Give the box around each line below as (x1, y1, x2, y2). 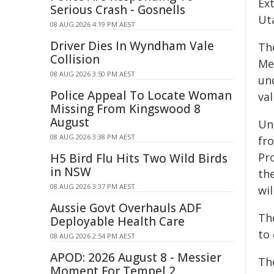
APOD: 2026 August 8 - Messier (50, 250, 221, 265)
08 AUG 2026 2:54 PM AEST (50, 231, 135, 240)
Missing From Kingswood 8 (50, 101, 201, 117)
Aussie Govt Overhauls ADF (50, 200, 201, 216)
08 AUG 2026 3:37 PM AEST (50, 182, 135, 191)
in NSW (50, 164, 91, 180)
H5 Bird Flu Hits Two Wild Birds (50, 150, 228, 166)
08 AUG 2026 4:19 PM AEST (50, 20, 135, 29)
